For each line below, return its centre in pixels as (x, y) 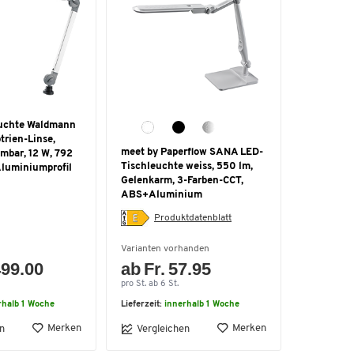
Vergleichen (163, 329)
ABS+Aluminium (162, 195)
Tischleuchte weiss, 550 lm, (187, 166)
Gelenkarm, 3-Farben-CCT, (182, 181)
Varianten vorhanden (165, 249)
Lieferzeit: (143, 305)
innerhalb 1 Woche (202, 305)
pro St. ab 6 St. (150, 284)
